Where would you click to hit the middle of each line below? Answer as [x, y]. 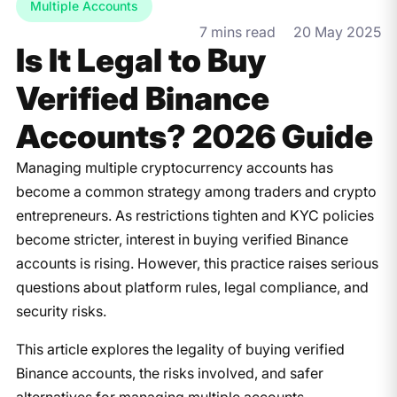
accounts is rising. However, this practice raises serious [197, 263]
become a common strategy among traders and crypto [196, 191]
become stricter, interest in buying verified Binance [182, 239]
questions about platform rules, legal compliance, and [192, 287]
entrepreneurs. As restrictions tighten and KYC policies [195, 215]
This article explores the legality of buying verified [180, 349]
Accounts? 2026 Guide [194, 136]
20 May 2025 [338, 31]
